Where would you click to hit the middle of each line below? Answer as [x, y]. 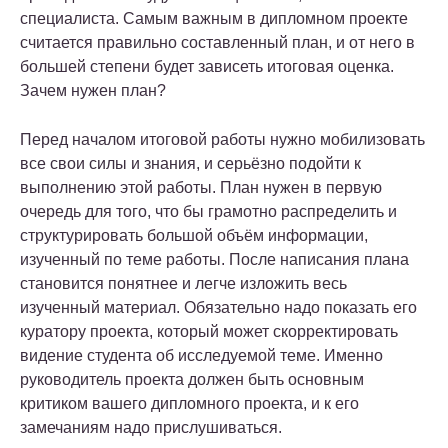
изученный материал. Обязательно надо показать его [218, 308]
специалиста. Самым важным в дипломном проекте [214, 19]
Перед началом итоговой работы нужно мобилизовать [222, 140]
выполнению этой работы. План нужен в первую [201, 188]
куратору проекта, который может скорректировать [209, 332]
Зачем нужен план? [93, 91]
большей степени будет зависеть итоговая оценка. [207, 67]
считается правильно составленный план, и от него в [217, 43]
